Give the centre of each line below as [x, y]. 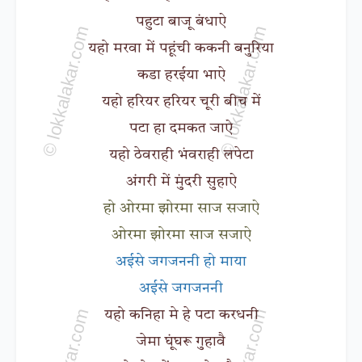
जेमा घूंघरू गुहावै [181, 341]
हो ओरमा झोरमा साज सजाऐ [181, 208]
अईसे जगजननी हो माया [181, 261]
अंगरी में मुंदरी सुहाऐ [181, 181]
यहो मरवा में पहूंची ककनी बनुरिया [181, 48]
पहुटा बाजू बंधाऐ [181, 21]
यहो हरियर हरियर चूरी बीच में [181, 101]
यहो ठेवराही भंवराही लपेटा [181, 155]
